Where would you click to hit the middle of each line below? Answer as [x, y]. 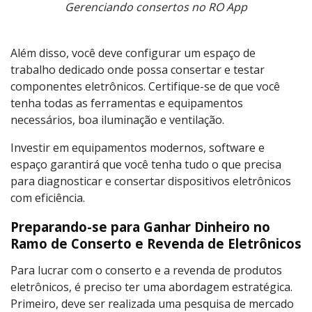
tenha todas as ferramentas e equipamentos [127, 103]
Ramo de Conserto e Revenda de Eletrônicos [156, 243]
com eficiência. [48, 197]
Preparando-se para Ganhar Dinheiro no [140, 226]
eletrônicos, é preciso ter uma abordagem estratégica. [151, 287]
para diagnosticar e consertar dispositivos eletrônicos [151, 181]
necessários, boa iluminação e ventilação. [117, 119]
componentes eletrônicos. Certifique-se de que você [145, 86]
